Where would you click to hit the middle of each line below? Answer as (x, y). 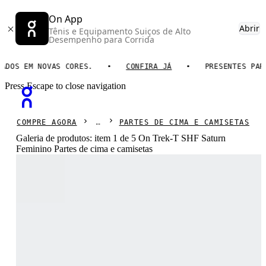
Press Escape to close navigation (65, 86)
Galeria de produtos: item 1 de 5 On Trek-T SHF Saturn (121, 138)
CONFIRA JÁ (129, 66)
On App (66, 19)
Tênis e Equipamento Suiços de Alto (120, 31)
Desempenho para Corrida (102, 39)
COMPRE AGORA (47, 122)
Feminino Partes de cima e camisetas (85, 149)
